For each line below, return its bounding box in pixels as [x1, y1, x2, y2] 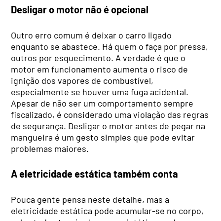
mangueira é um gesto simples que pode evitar [11, 131, 195, 143]
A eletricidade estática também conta [11, 168, 179, 180]
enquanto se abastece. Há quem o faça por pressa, [11, 40, 209, 52]
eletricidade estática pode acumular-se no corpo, [11, 205, 204, 216]
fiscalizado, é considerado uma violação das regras [11, 109, 209, 120]
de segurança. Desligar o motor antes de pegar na [11, 120, 206, 131]
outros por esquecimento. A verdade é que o [11, 52, 186, 63]
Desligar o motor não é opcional [11, 3, 149, 16]
